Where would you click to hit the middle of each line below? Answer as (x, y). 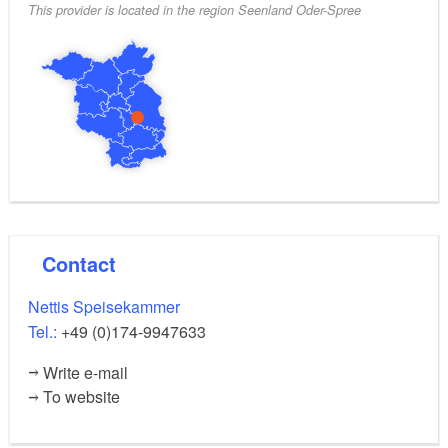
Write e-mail (86, 373)
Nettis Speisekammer (104, 307)
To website (82, 397)
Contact (86, 264)
